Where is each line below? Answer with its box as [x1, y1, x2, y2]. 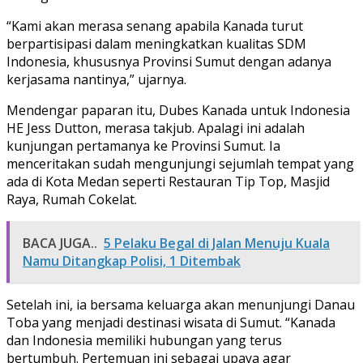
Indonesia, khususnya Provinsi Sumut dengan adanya [6, 52, 331, 70]
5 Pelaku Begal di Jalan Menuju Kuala [104, 233, 330, 252]
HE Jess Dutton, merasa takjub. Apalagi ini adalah [6, 118, 305, 137]
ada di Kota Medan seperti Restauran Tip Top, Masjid [6, 172, 330, 190]
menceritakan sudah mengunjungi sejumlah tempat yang [6, 154, 354, 173]
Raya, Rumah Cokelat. [6, 190, 137, 208]
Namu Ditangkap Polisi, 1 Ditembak [23, 251, 241, 270]
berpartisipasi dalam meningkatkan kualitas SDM [6, 34, 306, 53]
